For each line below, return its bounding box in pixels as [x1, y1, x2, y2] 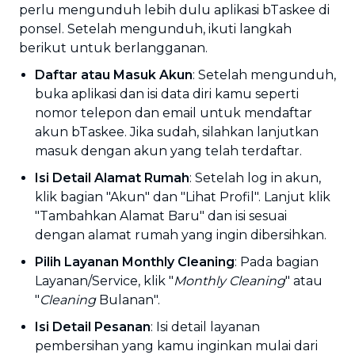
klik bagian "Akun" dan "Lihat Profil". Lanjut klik [35, 189, 330, 204]
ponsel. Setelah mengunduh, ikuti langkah [19, 21, 292, 36]
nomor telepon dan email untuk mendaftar [35, 105, 312, 120]
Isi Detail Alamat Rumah [35, 170, 189, 185]
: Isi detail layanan [151, 319, 260, 334]
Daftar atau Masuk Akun [35, 67, 193, 82]
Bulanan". [96, 292, 160, 307]
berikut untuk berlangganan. [19, 40, 208, 55]
